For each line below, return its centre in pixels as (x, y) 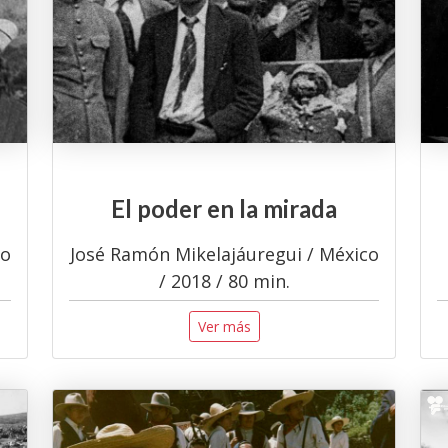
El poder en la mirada (224, 209)
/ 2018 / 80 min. (224, 280)
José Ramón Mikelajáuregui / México (224, 253)
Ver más (224, 326)
